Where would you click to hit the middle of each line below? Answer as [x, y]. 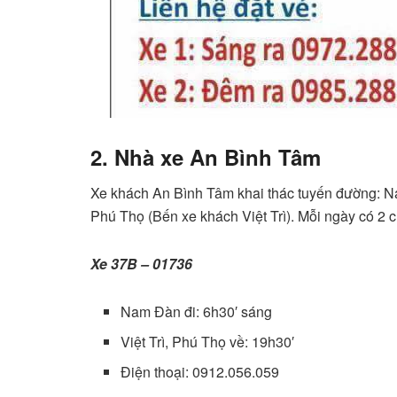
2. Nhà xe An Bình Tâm [206, 156]
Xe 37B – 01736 [141, 263]
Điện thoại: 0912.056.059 [200, 371]
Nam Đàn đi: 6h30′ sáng [197, 311]
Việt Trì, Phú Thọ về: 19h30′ [208, 341]
